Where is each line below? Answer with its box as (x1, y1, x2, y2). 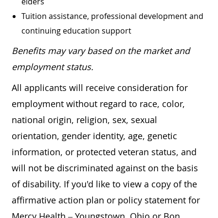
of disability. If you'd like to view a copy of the (12, 178, 197, 190)
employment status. (12, 60, 93, 73)
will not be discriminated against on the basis (12, 162, 198, 174)
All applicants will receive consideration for (12, 81, 188, 93)
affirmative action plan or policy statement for (12, 194, 200, 206)
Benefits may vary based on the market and (12, 44, 190, 56)
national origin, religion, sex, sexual (12, 113, 157, 126)
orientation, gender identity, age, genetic (12, 129, 177, 142)
